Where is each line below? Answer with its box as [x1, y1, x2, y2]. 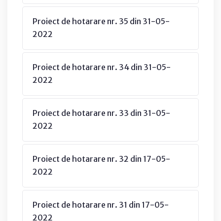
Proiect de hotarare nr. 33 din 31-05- [33, 108, 170, 118]
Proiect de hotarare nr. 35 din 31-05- [33, 16, 170, 26]
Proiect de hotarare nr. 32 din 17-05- [33, 153, 170, 164]
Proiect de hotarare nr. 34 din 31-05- [33, 62, 171, 72]
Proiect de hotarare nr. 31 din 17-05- [33, 199, 169, 210]
